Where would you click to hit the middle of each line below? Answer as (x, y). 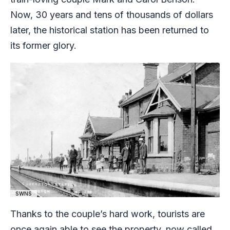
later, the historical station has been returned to (110, 30)
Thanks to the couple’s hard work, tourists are (108, 214)
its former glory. (45, 45)
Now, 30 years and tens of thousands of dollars (112, 14)
